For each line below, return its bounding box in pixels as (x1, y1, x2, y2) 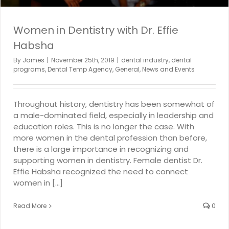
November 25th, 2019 (51, 55, 114, 64)
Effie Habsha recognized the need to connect (13, 166, 188, 177)
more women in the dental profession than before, (13, 132, 207, 143)
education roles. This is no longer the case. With (13, 121, 194, 132)
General (115, 64, 140, 74)
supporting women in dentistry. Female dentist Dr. (13, 154, 202, 166)
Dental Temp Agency (48, 64, 112, 74)
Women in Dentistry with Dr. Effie (13, 22, 178, 37)
